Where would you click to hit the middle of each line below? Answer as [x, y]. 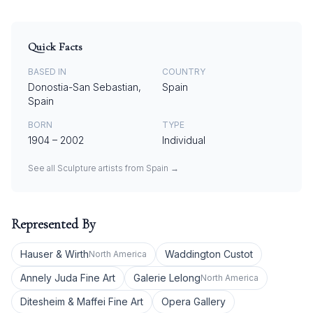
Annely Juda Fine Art [68, 278]
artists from [121, 168]
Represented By [53, 224]
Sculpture [77, 168]
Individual [184, 140]
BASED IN [47, 72]
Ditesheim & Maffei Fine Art [82, 301]
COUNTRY [184, 72]
